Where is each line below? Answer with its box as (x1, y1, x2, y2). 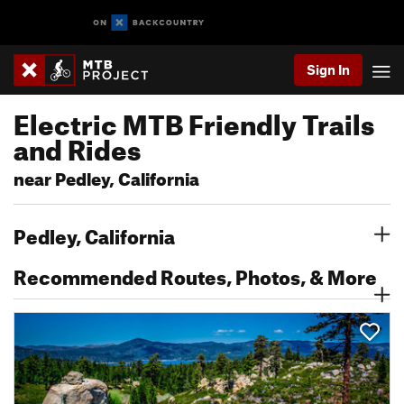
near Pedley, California (14, 162, 199, 190)
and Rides (14, 124, 141, 167)
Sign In (307, 61, 350, 78)
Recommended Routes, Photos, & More (14, 258, 377, 289)
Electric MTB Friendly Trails (14, 98, 374, 142)
